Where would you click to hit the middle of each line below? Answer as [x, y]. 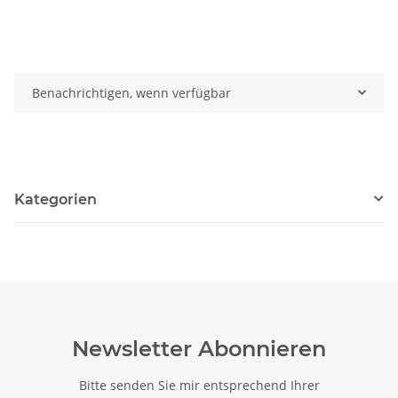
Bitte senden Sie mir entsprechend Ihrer [199, 385]
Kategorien [56, 199]
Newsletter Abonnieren [199, 348]
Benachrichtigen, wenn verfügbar [131, 92]
